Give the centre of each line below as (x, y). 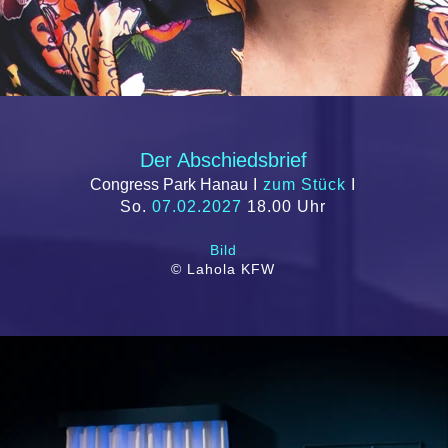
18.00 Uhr (284, 206)
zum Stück (304, 184)
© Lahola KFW (223, 269)
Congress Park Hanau (169, 184)
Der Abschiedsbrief (223, 160)
